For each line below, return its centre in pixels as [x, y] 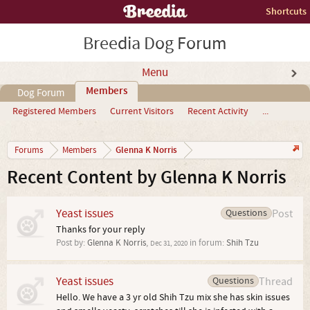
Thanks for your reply [101, 230]
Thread [276, 282]
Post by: [72, 243]
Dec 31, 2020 [169, 244]
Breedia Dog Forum [155, 44]
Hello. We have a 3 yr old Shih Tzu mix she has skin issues [173, 298]
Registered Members [54, 111]
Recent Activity [218, 111]
